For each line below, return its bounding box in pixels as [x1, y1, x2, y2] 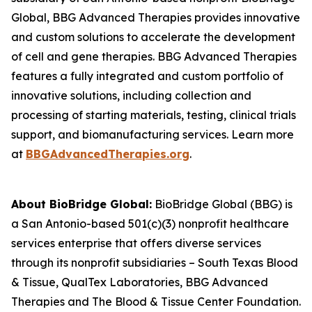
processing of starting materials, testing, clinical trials [11, 108, 296, 122]
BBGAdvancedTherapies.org [26, 147, 189, 161]
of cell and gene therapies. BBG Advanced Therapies [11, 49, 297, 63]
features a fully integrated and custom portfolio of [11, 69, 283, 83]
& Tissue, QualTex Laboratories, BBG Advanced [11, 275, 268, 289]
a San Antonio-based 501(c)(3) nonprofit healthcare [11, 217, 289, 231]
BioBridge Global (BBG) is [152, 197, 292, 211]
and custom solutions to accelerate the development [11, 30, 295, 44]
